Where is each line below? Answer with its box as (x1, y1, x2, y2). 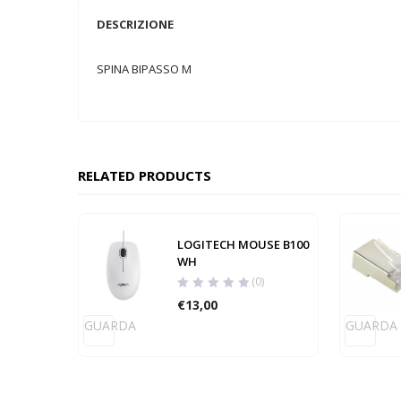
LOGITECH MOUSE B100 (177, 236, 309, 252)
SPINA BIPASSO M (97, 61, 192, 77)
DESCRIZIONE (97, 16, 174, 32)
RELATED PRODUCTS (78, 166, 211, 184)
